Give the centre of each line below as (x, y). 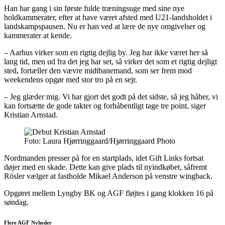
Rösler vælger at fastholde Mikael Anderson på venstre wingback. (108, 176)
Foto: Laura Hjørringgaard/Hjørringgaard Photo (100, 141)
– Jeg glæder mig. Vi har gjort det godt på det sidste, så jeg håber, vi (111, 97)
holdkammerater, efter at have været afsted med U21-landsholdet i (108, 18)
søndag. (16, 202)
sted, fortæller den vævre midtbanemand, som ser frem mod (98, 71)
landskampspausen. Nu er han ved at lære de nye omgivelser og (105, 27)
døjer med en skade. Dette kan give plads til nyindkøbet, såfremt (105, 167)
